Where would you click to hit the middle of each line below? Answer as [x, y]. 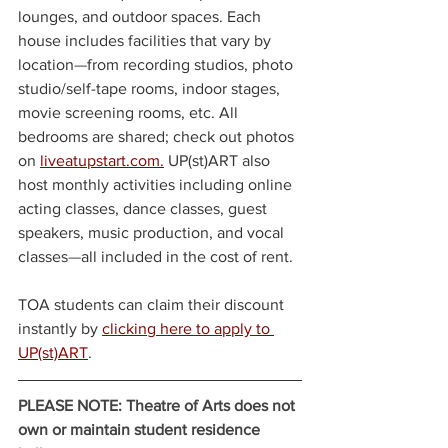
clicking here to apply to [188, 328]
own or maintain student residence [141, 429]
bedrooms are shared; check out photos [158, 136]
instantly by [60, 328]
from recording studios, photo [192, 64]
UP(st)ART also [219, 160]
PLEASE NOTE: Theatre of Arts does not [158, 405]
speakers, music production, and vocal [153, 232]
